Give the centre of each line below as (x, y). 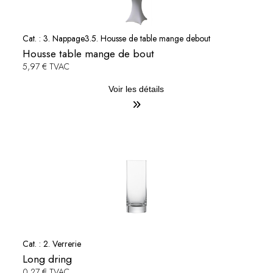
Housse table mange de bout (88, 54)
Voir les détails (136, 89)
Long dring (47, 259)
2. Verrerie (62, 244)
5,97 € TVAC (46, 67)
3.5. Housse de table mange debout (147, 39)
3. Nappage (64, 39)
